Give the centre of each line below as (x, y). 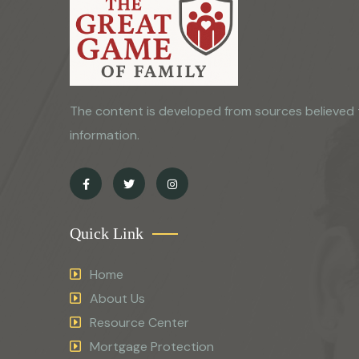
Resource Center (139, 323)
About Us (117, 298)
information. (105, 135)
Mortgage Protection (152, 347)
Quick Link (107, 233)
